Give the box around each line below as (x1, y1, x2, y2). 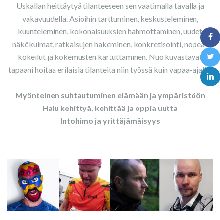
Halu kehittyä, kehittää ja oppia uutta (42, 103, 178, 112)
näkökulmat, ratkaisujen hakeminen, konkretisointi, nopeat (12, 39, 208, 49)
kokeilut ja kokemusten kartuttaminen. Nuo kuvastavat (18, 52, 202, 61)
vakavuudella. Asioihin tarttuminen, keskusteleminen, (22, 14, 198, 23)
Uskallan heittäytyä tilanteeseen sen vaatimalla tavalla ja (16, 1, 204, 10)
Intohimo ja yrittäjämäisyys (60, 116, 160, 125)
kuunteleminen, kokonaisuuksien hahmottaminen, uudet (18, 27, 202, 36)
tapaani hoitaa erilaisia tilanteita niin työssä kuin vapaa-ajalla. (8, 65, 212, 74)
